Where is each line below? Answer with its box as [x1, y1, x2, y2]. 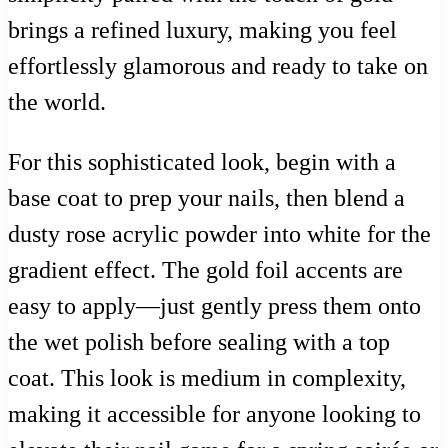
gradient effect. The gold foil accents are [8, 257, 403, 284]
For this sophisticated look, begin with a [8, 149, 396, 176]
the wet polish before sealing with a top [8, 329, 390, 356]
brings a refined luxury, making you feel [8, 17, 397, 44]
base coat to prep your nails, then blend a [8, 185, 405, 212]
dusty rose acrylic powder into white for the [8, 221, 431, 248]
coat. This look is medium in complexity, [8, 365, 406, 392]
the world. [8, 89, 106, 116]
